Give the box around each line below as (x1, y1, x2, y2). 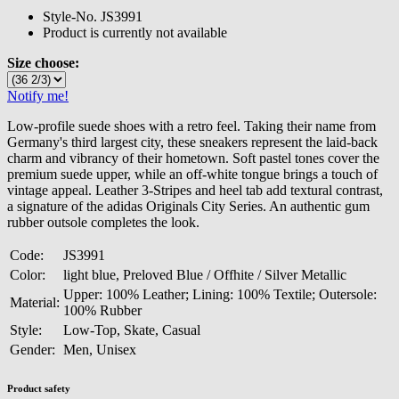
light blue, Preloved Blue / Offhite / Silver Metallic (63, 266, 346, 282)
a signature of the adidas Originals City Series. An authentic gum (7, 198, 370, 214)
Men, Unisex (63, 341, 136, 357)
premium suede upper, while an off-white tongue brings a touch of (7, 166, 378, 182)
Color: (10, 266, 45, 282)
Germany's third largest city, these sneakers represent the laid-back (7, 134, 378, 150)
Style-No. (43, 8, 97, 24)
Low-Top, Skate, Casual (63, 322, 200, 338)
